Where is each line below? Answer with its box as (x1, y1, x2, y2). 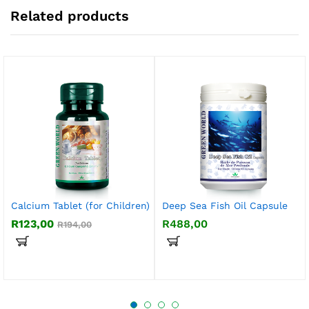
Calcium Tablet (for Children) (11, 200, 150, 211)
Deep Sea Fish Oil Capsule (162, 200, 288, 211)
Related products (10, 8, 129, 24)
